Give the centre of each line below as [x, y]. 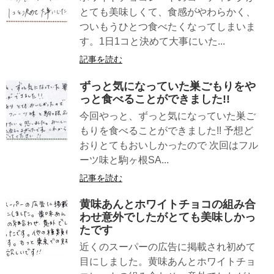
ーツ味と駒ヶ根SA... [124, 160]
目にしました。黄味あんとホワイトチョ [168, 261]
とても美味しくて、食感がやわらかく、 [168, 12]
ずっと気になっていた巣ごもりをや [168, 86]
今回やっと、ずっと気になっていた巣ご [168, 116]
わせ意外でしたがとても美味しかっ [168, 217]
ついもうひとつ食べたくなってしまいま [168, 27]
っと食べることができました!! [155, 99]
